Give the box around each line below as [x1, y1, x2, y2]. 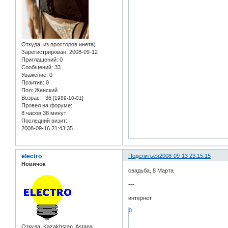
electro [21, 152, 42, 160]
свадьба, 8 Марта [128, 167, 174, 174]
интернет [128, 195, 152, 202]
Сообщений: [21, 64, 53, 70]
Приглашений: [21, 56, 58, 63]
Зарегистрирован [21, 48, 66, 55]
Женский [33, 87, 58, 93]
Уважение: [21, 71, 48, 78]
